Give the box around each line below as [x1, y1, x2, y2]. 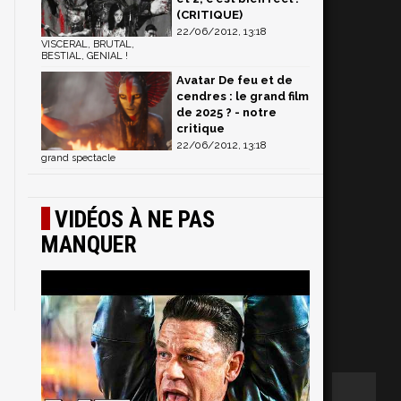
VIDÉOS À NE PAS [55, 206, 215, 233]
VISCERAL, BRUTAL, [41, 38, 134, 50]
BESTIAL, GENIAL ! [41, 50, 128, 62]
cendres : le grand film [176, 90, 309, 103]
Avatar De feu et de [176, 73, 293, 87]
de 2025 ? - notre [176, 106, 277, 119]
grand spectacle [41, 152, 115, 164]
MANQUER [41, 231, 137, 258]
